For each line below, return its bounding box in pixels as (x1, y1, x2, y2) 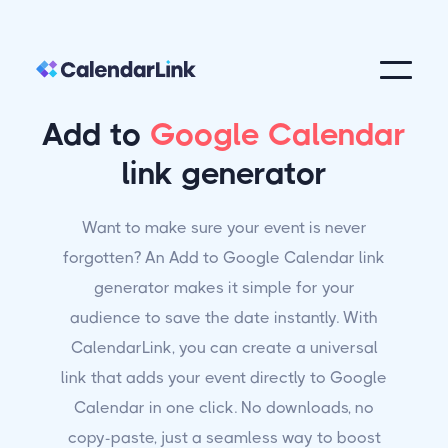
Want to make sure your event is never (81, 218, 367, 237)
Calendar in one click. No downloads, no (74, 398, 374, 417)
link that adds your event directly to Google (61, 368, 387, 387)
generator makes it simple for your (93, 278, 355, 297)
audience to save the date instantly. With (70, 308, 378, 327)
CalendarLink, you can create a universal (70, 338, 378, 357)
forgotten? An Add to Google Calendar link (63, 248, 385, 267)
